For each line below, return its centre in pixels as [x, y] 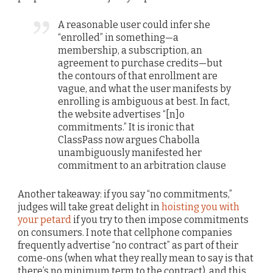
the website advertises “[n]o [122, 115]
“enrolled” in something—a [119, 38]
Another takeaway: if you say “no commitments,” [125, 194]
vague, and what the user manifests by [145, 89]
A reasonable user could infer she [134, 25]
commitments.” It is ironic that [126, 127]
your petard [44, 219]
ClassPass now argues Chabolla [129, 140]
